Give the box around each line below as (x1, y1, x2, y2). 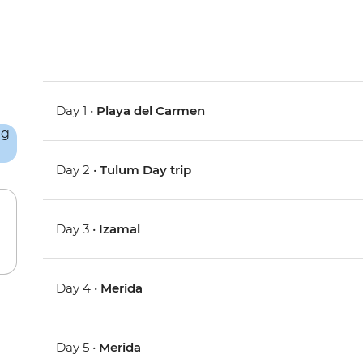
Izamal (99, 221, 141, 237)
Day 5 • (56, 340, 100, 356)
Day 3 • (56, 221, 100, 237)
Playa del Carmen (96, 103, 206, 119)
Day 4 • (56, 280, 101, 297)
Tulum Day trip (100, 162, 192, 178)
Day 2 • (56, 162, 100, 178)
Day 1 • (56, 103, 97, 119)
